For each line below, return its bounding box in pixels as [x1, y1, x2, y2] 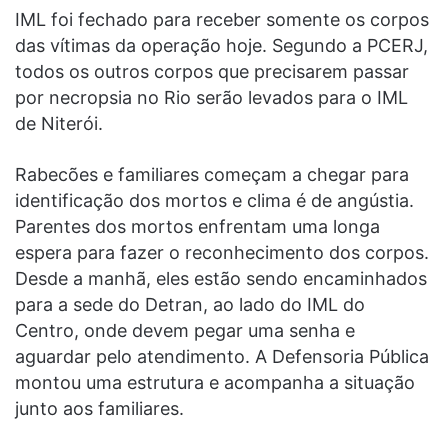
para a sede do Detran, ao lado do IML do [15, 294, 365, 316]
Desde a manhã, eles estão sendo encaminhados [15, 268, 427, 290]
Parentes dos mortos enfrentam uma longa [15, 216, 380, 238]
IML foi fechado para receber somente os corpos [15, 9, 429, 31]
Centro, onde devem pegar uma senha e [15, 320, 355, 342]
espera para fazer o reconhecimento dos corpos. [15, 242, 429, 264]
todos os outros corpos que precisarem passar [15, 61, 409, 83]
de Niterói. [15, 113, 103, 135]
